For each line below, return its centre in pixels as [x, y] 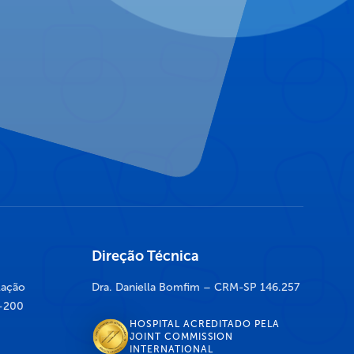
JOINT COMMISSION [182, 337]
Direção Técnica [145, 256]
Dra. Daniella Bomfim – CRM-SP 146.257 [196, 288]
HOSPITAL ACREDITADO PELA [205, 324]
